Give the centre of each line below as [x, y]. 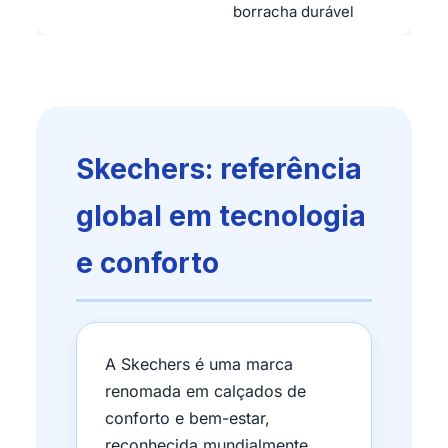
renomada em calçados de [205, 391]
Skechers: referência [219, 169]
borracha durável [293, 11]
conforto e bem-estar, [187, 418]
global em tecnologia [221, 216]
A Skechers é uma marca [199, 364]
